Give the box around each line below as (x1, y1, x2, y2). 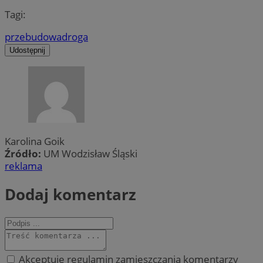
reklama (5, 159, 42, 173)
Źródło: (5, 147, 43, 161)
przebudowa (5, 30, 62, 44)
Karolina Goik (5, 134, 65, 149)
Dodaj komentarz (5, 183, 136, 205)
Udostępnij (9, 46, 45, 55)
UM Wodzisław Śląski (43, 147, 137, 161)
